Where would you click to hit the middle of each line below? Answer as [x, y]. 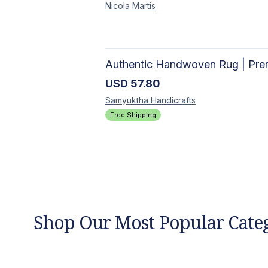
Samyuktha [127, 100]
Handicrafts [173, 100]
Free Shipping [133, 115]
